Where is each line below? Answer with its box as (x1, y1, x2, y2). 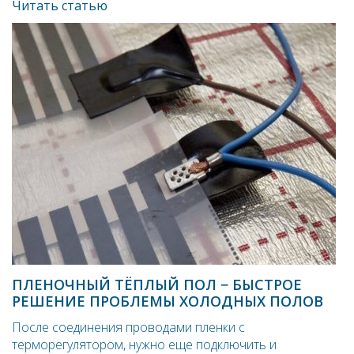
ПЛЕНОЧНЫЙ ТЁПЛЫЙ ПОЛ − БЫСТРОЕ (12, 274, 302, 294)
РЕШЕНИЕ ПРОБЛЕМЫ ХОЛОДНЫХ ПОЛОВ (12, 291, 323, 311)
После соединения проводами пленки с (12, 318, 245, 336)
